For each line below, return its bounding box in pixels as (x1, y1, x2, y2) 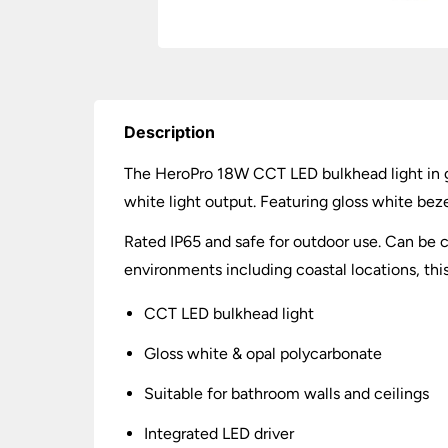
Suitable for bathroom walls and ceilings (144, 384, 430, 403)
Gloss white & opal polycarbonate (144, 344, 383, 363)
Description (124, 122, 216, 142)
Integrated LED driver (144, 424, 295, 443)
